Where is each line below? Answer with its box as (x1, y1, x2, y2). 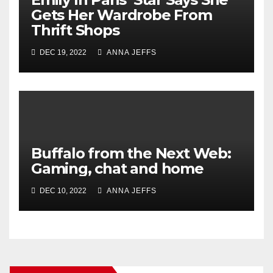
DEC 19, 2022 (38, 48, 87, 57)
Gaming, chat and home (31, 160, 204, 178)
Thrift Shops (31, 21, 119, 40)
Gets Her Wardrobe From (31, 6, 212, 24)
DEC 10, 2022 (38, 186, 87, 196)
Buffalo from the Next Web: (31, 144, 231, 163)
